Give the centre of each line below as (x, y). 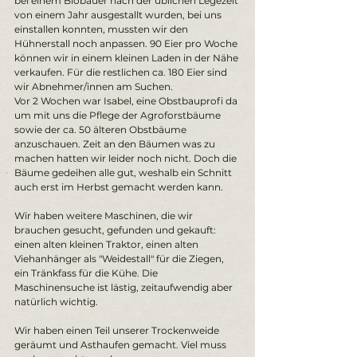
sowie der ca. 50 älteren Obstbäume (102, 129)
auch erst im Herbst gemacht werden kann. (121, 187)
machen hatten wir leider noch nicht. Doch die (127, 158)
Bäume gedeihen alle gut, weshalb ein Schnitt (124, 173)
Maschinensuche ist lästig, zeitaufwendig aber (125, 287)
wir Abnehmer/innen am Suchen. (95, 86)
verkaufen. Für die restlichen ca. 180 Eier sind (122, 72)
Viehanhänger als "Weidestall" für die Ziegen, (120, 259)
